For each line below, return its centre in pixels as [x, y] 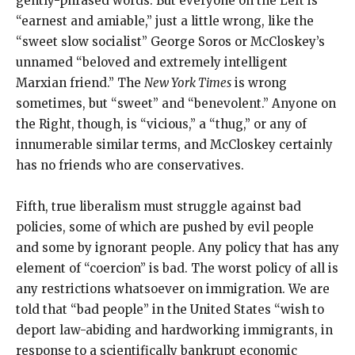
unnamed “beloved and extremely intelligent [152, 63]
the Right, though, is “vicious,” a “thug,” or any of [161, 124]
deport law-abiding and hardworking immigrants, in [174, 330]
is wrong [259, 83]
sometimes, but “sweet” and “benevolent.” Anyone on [176, 104]
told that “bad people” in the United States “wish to [170, 310]
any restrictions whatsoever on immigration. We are [173, 289]
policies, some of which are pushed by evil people [165, 227]
